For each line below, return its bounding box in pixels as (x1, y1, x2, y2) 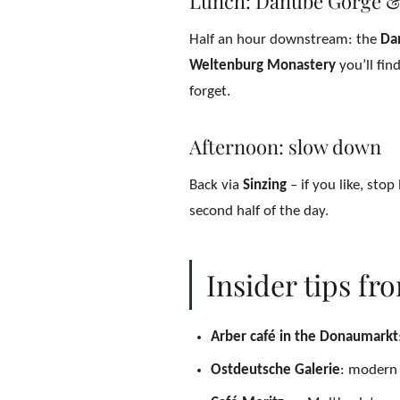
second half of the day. (189, 204, 329, 219)
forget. (189, 84, 230, 99)
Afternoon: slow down (189, 133, 381, 160)
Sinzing (243, 178, 287, 193)
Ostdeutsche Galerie (211, 362, 340, 378)
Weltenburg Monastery (189, 58, 336, 73)
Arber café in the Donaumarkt (211, 329, 398, 345)
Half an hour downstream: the (189, 32, 380, 47)
